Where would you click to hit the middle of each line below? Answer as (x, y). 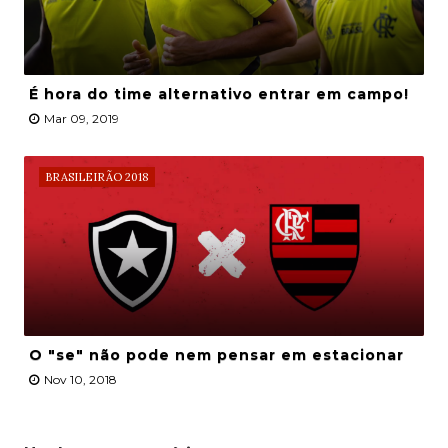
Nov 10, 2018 (80, 380)
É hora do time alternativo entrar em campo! (218, 94)
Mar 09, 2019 (81, 119)
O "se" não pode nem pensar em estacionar (216, 355)
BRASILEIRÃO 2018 (96, 177)
